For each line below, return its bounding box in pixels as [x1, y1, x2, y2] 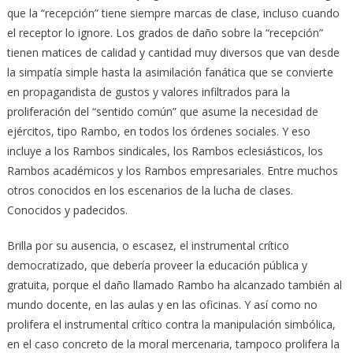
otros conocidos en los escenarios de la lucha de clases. [6, 182, 293, 198]
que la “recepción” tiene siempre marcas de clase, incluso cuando [6, 5, 340, 20]
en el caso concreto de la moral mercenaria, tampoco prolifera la [6, 336, 340, 351]
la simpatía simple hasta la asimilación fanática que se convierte [6, 64, 333, 80]
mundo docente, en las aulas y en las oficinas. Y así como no [6, 296, 318, 312]
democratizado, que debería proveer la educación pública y [6, 257, 307, 273]
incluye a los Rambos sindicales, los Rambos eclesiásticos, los [6, 143, 323, 158]
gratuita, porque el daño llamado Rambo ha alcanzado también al [6, 277, 342, 292]
